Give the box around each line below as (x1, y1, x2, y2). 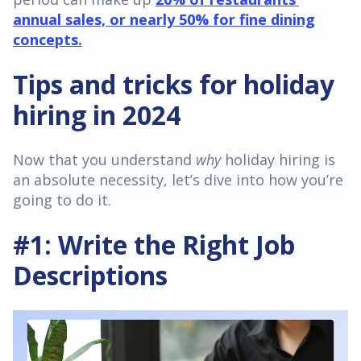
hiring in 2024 (13, 97, 187, 132)
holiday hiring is (225, 149, 335, 169)
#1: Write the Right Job (13, 226, 295, 262)
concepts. (13, 29, 82, 49)
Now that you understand (13, 149, 196, 169)
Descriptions (13, 257, 174, 293)
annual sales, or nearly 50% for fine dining (13, 9, 315, 29)
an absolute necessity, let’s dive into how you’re (13, 169, 343, 189)
